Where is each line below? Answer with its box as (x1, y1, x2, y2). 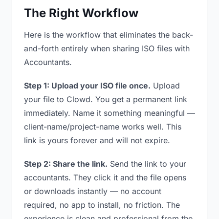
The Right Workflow (24, 6, 138, 20)
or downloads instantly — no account (24, 186, 161, 196)
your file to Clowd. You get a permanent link (24, 94, 187, 104)
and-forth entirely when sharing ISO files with (24, 44, 190, 53)
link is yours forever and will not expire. (24, 135, 170, 145)
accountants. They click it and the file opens (24, 173, 186, 182)
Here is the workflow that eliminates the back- (24, 30, 193, 40)
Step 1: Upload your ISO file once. (24, 81, 151, 90)
